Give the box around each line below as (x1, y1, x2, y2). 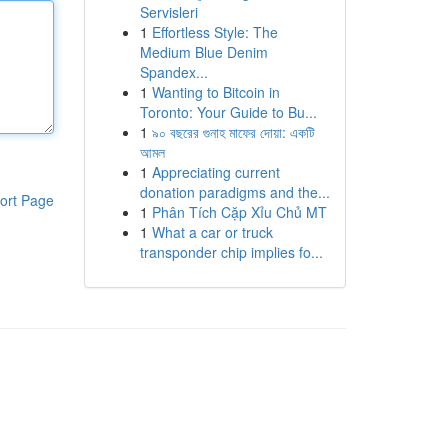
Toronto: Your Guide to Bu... (139, 102, 317, 122)
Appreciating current (151, 162, 280, 182)
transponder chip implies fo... (139, 242, 323, 262)
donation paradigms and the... (139, 182, 330, 202)
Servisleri (139, 2, 198, 22)
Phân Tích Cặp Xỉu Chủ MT (151, 202, 327, 222)
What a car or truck (151, 222, 273, 242)
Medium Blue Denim (139, 42, 268, 62)
